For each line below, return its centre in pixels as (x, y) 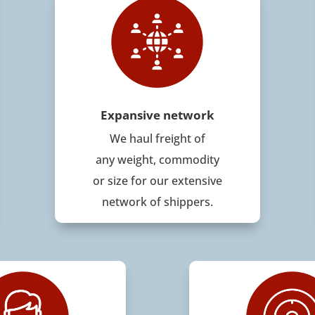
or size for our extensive (157, 180)
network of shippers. (157, 201)
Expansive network (157, 115)
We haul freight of (157, 138)
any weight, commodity (157, 159)
